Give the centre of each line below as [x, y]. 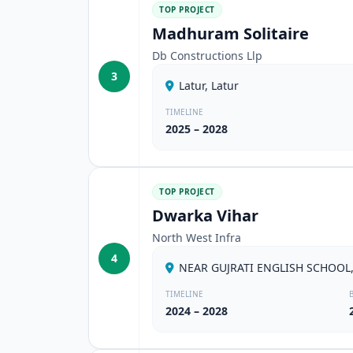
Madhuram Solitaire [230, 33]
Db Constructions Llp [207, 56]
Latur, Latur [209, 85]
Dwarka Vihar [205, 216]
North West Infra [197, 238]
